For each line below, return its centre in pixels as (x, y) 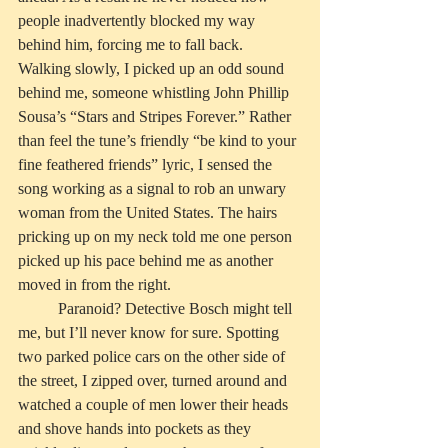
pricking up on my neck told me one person (157, 237)
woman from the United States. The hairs (149, 213)
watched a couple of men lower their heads (155, 405)
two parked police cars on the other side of (153, 357)
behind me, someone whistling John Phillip (155, 93)
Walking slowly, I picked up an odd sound (153, 69)
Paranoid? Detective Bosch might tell (38, 309)
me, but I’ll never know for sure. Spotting (150, 333)
